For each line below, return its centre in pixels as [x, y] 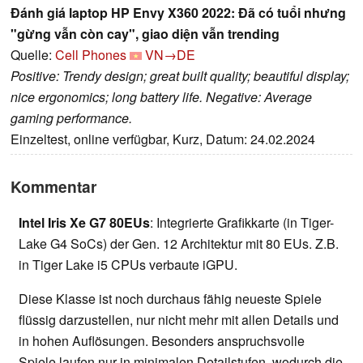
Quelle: [33, 55]
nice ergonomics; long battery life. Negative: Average [161, 97]
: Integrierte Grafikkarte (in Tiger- [242, 223]
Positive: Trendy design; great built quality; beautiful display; [180, 76]
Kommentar [53, 187]
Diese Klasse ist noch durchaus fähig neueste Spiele [170, 299]
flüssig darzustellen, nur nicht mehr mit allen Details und [179, 320]
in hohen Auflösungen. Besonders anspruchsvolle [162, 341]
